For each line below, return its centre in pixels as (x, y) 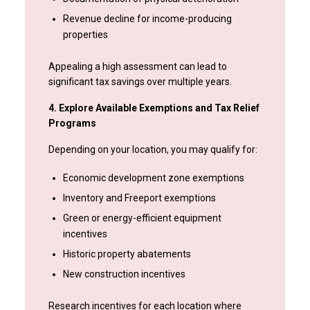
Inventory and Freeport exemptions (139, 198)
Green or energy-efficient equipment (142, 218)
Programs (72, 124)
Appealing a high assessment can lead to (137, 67)
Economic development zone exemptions (153, 178)
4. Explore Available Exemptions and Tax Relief (154, 108)
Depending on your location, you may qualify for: (153, 150)
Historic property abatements (127, 254)
